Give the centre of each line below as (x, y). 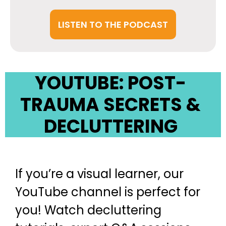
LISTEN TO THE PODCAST (113, 24)
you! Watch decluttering (88, 210)
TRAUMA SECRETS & (110, 105)
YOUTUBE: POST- (110, 83)
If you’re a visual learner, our (99, 174)
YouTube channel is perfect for (108, 192)
